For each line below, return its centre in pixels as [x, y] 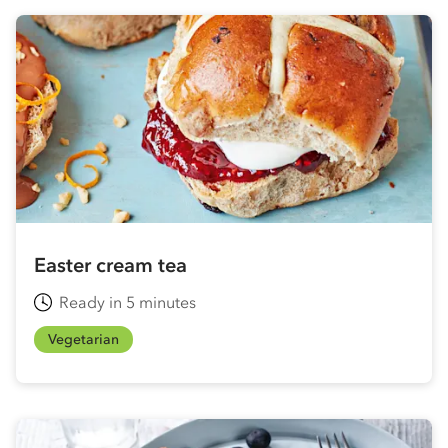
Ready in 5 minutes [127, 301]
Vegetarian [83, 339]
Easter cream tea [110, 265]
